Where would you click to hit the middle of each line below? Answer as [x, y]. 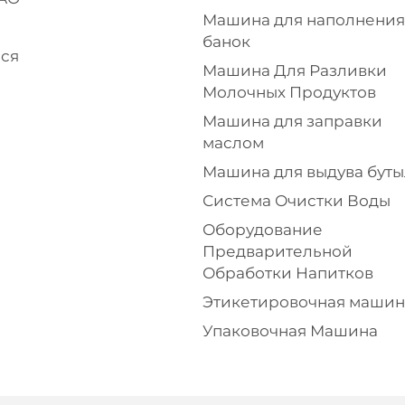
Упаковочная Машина [290, 331]
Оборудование [263, 230]
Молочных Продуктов [289, 92]
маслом [233, 143]
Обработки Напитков [288, 273]
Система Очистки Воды [297, 201]
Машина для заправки [292, 121]
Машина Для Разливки [295, 71]
